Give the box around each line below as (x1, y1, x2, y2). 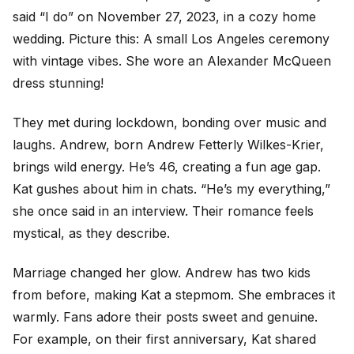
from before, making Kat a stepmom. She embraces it (13, 287, 335, 303)
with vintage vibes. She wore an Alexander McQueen (13, 52, 331, 69)
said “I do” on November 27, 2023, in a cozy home (13, 8, 316, 24)
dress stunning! (13, 74, 104, 91)
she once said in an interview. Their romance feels (13, 202, 314, 219)
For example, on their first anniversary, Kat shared (13, 331, 316, 348)
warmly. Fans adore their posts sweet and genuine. (13, 309, 318, 326)
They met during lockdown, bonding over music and (13, 114, 326, 130)
